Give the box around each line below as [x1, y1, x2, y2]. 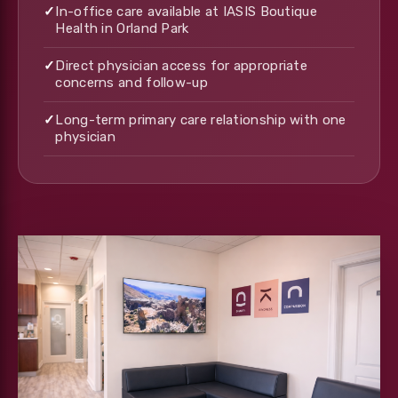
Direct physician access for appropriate [55, 57, 308, 74]
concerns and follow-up [55, 74, 208, 91]
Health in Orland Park [55, 20, 189, 36]
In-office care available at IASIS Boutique [55, 3, 317, 20]
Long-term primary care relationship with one [55, 111, 346, 128]
